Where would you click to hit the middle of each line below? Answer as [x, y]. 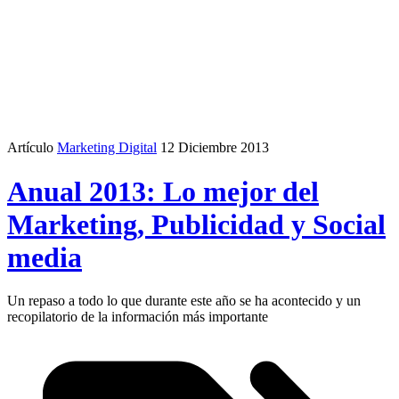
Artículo [30, 148]
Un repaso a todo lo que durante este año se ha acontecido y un [184, 301]
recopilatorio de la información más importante [138, 317]
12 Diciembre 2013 [215, 148]
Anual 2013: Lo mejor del [163, 191]
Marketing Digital [107, 148]
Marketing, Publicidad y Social [196, 224]
